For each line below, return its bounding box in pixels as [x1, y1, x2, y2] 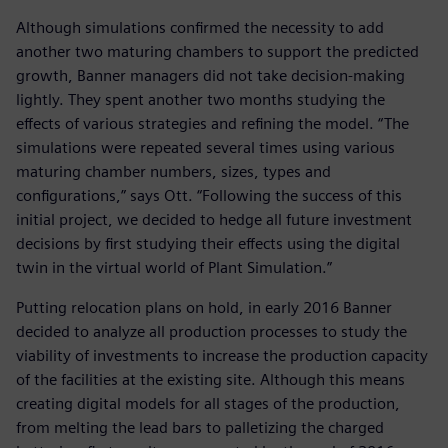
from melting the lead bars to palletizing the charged [16, 418, 384, 438]
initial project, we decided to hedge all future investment [16, 210, 412, 230]
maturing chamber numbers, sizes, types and [16, 162, 331, 182]
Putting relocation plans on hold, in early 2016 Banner [16, 298, 392, 318]
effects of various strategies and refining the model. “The [16, 114, 409, 134]
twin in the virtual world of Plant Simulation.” [16, 258, 332, 278]
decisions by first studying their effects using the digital [16, 234, 400, 254]
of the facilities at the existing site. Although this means [16, 370, 405, 390]
